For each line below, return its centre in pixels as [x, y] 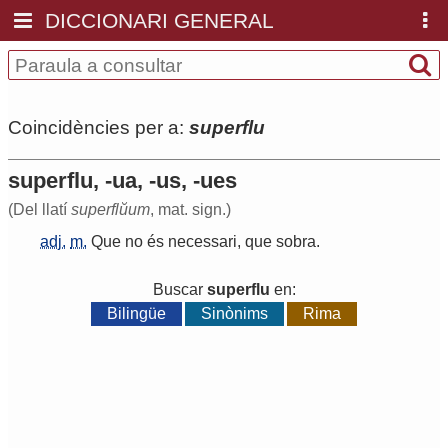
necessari [202, 242]
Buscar [179, 290]
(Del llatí [39, 210]
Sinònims [234, 314]
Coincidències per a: [98, 127]
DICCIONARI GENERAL [160, 20]
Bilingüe [136, 314]
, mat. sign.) [190, 210]
